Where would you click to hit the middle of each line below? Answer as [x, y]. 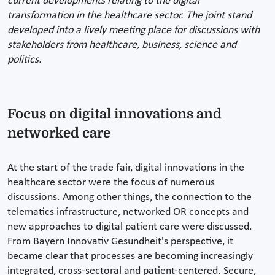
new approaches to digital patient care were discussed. [130, 227]
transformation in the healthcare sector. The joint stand [130, 15]
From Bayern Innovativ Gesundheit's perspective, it [120, 241]
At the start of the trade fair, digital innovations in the [126, 168]
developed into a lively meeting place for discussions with [134, 30]
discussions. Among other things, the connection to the [130, 197]
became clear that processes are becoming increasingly [130, 256]
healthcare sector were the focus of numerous [111, 182]
